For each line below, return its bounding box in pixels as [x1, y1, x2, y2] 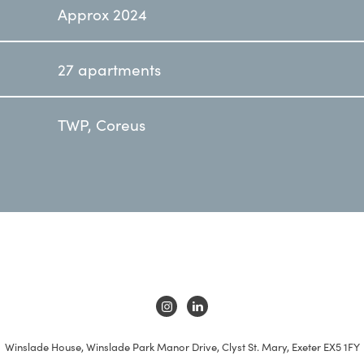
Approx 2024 [58, 2, 147, 25]
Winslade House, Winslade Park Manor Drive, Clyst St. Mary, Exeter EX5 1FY [4, 339, 360, 355]
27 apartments [58, 58, 161, 80]
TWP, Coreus [58, 113, 145, 136]
